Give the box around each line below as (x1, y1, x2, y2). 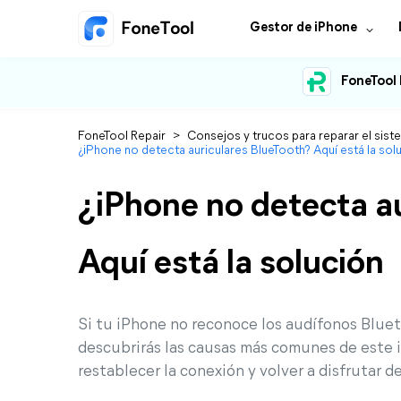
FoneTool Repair (78, 130, 166, 143)
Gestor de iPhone (250, 21, 357, 35)
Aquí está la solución (78, 247, 384, 282)
